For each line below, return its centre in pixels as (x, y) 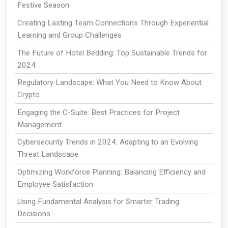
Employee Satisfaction (55, 184)
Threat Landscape (48, 154)
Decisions (34, 214)
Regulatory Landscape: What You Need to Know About (109, 83)
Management (39, 124)
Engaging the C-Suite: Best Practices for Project (98, 112)
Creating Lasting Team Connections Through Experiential (113, 23)
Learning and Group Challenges (69, 35)
